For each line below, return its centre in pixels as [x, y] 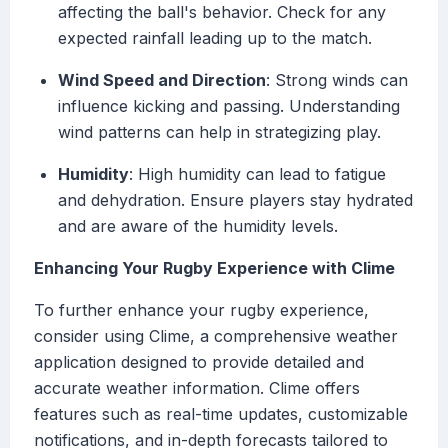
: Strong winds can [337, 80]
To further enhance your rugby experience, [201, 310]
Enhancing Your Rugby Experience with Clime [214, 268]
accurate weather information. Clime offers [197, 388]
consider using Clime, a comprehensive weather [216, 336]
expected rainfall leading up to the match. [215, 38]
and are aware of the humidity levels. [198, 226]
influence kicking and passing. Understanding [229, 106]
